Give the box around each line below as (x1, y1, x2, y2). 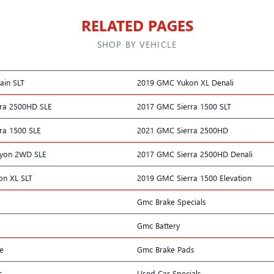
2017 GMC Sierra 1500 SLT (137, 100, 231, 111)
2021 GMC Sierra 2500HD (137, 124, 228, 135)
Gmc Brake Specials (137, 196, 206, 207)
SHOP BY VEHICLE (97, 38, 177, 50)
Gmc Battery (137, 220, 180, 231)
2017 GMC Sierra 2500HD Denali (137, 148, 253, 159)
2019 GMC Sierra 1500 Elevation (137, 172, 251, 183)
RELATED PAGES (81, 15, 193, 35)
